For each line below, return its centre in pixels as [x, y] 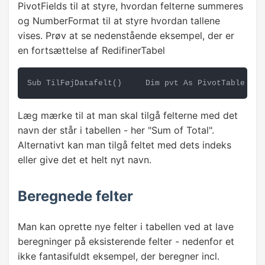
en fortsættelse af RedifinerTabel [91, 51]
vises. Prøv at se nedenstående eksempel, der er [126, 36]
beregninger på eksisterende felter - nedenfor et [126, 242]
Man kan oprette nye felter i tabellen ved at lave [126, 227]
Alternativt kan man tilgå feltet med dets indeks [125, 145]
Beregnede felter [75, 196]
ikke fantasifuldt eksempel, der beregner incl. [119, 256]
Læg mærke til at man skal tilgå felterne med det [128, 116]
